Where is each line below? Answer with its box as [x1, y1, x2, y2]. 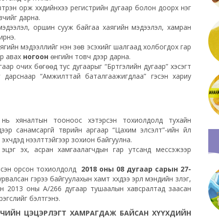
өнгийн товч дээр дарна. [50, 51, 131, 61]
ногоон [23, 51, 50, 61]
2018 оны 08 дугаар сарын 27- [81, 164, 191, 174]
